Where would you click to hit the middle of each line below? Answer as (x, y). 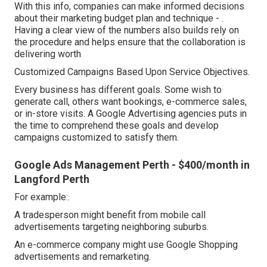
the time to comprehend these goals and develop (117, 126)
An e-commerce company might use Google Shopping (126, 245)
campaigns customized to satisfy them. (97, 138)
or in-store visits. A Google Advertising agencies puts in (131, 114)
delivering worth (48, 54)
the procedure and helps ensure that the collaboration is (130, 42)
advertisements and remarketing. (83, 257)
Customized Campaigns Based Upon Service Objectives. (132, 72)
